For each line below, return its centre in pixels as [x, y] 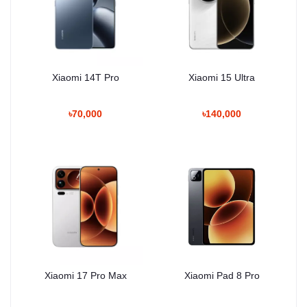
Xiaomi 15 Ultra [222, 77]
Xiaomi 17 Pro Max [85, 275]
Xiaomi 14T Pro [85, 77]
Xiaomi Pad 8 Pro [222, 275]
